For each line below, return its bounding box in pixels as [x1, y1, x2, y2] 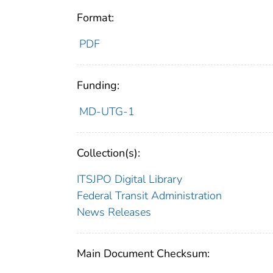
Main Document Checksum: [77, 246, 210, 261]
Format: [77, 10, 114, 25]
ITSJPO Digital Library [77, 171, 182, 186]
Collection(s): [77, 145, 140, 160]
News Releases [77, 204, 151, 219]
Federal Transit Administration [77, 188, 222, 203]
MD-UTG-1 [79, 104, 135, 119]
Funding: [77, 77, 119, 93]
